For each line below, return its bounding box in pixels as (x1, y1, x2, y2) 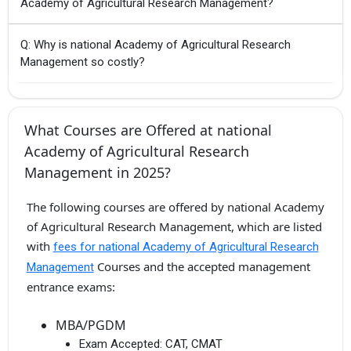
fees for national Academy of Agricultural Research (52, 240, 319, 255)
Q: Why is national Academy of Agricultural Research (20, 38, 291, 52)
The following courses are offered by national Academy (26, 199, 324, 215)
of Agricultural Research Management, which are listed (26, 219, 322, 235)
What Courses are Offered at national (24, 121, 272, 140)
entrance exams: (26, 279, 115, 295)
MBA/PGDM (56, 316, 126, 334)
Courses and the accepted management (93, 259, 310, 275)
